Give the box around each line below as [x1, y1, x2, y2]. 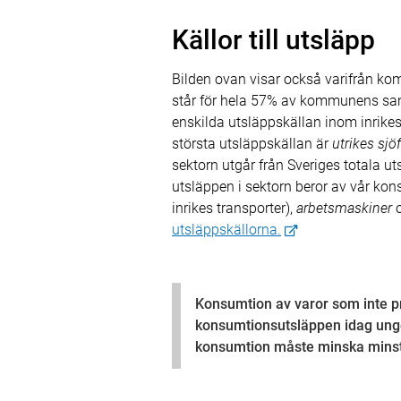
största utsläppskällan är [172, 135, 332, 152]
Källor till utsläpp [172, 24, 375, 55]
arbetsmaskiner [296, 200, 392, 217]
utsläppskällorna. [172, 221, 281, 238]
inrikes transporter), [172, 200, 296, 217]
